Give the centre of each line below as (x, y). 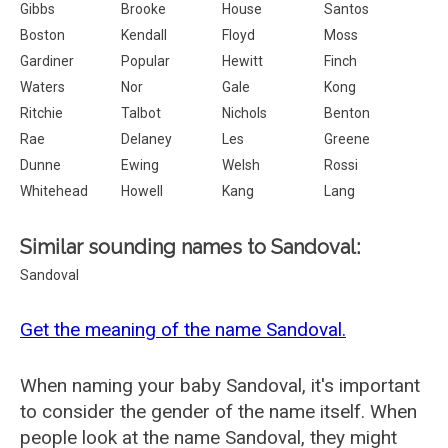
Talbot (141, 113)
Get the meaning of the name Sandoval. (183, 329)
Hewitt (243, 61)
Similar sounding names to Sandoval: (190, 247)
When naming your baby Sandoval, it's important (220, 385)
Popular (146, 61)
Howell (142, 191)
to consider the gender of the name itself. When (218, 411)
